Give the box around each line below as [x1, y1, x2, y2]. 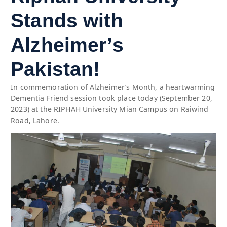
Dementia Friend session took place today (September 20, [11, 93, 212, 103]
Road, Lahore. [11, 115, 59, 125]
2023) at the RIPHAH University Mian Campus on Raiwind [11, 104, 209, 114]
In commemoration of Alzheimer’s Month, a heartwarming [11, 82, 215, 92]
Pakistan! [11, 58, 100, 80]
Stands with [11, 9, 123, 31]
